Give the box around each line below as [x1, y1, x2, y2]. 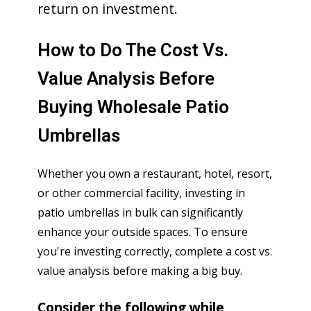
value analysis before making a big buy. [37, 262, 242, 278]
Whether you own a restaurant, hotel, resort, [37, 165, 272, 181]
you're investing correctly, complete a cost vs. [37, 243, 272, 259]
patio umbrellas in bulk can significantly [37, 204, 243, 220]
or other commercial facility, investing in [37, 185, 245, 201]
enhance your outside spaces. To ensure [37, 224, 248, 239]
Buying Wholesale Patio [37, 96, 229, 117]
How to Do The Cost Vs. [37, 39, 228, 60]
